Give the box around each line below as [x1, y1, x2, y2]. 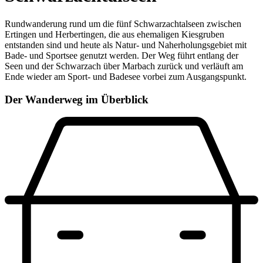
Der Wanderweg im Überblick [5, 93, 149, 106]
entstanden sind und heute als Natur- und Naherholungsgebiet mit [5, 40, 247, 50]
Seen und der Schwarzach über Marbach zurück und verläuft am [5, 61, 243, 72]
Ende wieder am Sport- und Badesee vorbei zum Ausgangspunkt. [5, 72, 247, 82]
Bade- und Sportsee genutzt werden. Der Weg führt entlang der [5, 50, 238, 61]
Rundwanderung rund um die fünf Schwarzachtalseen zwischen [5, 19, 241, 29]
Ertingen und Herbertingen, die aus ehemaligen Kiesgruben [5, 29, 224, 40]
